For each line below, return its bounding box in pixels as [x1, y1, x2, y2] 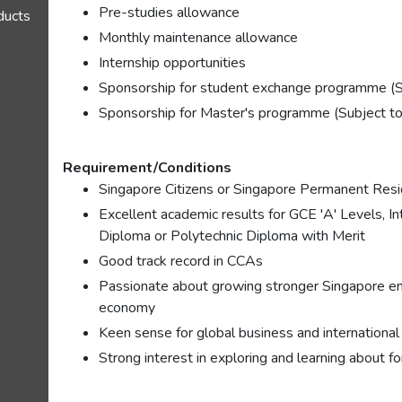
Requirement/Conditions [63, 158, 232, 178]
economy [99, 298, 156, 318]
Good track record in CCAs [99, 251, 264, 271]
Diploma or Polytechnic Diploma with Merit [99, 226, 366, 246]
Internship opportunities [99, 53, 247, 73]
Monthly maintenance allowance [99, 28, 299, 48]
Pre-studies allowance [99, 3, 240, 22]
